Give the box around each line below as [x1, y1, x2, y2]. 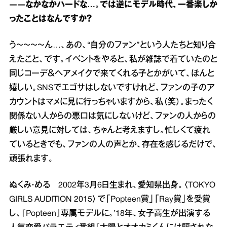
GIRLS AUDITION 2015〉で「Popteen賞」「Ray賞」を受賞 [9, 196, 210, 203]
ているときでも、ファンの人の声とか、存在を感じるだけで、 [9, 141, 217, 148]
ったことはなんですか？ [9, 15, 92, 23]
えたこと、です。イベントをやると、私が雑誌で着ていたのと [9, 56, 217, 63]
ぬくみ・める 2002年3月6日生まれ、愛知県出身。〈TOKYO [9, 181, 215, 189]
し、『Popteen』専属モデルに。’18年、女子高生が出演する [9, 210, 210, 217]
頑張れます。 [9, 155, 53, 163]
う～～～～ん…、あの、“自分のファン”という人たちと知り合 [9, 42, 216, 49]
